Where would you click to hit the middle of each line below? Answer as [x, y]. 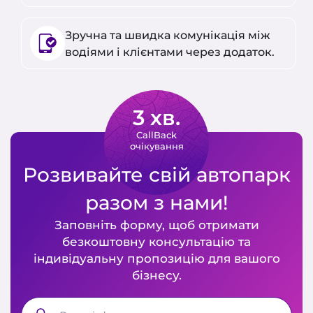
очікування [156, 146]
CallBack [156, 134]
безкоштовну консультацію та [156, 241]
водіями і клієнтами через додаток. [170, 51]
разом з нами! [156, 202]
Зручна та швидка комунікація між [168, 35]
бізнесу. [156, 275]
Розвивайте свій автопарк [156, 174]
